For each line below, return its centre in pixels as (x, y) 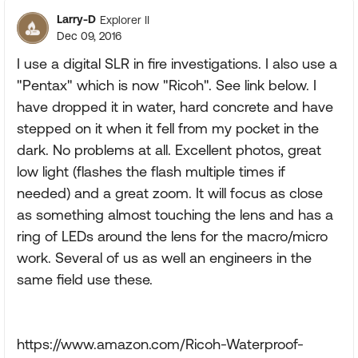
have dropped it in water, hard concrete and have (175, 107)
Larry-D (76, 19)
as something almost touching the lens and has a (175, 215)
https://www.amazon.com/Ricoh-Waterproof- (160, 344)
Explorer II (125, 20)
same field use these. (85, 279)
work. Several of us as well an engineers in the (164, 258)
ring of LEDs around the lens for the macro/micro (172, 236)
